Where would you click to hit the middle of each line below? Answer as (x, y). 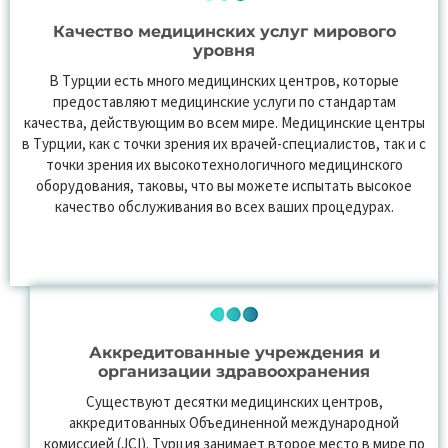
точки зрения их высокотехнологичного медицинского (224, 165)
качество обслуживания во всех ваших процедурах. (224, 207)
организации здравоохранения (234, 371)
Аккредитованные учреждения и (234, 352)
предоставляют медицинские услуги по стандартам (224, 102)
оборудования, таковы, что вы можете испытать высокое (224, 186)
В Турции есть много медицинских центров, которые (224, 81)
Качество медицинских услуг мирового (224, 31)
